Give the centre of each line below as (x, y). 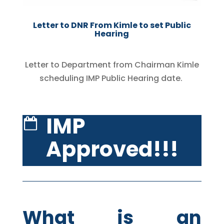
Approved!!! (112, 149)
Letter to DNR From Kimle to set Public (112, 25)
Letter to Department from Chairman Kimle (112, 64)
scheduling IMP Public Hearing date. (112, 78)
